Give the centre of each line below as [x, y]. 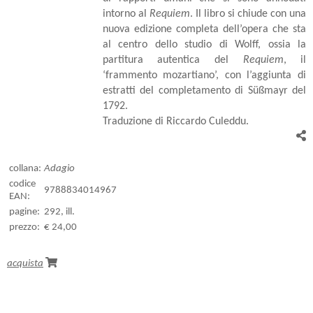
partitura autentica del [173, 60]
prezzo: [24, 227]
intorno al [126, 14]
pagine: [24, 212]
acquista [25, 263]
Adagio [59, 168]
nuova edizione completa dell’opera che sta [204, 29]
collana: [25, 168]
